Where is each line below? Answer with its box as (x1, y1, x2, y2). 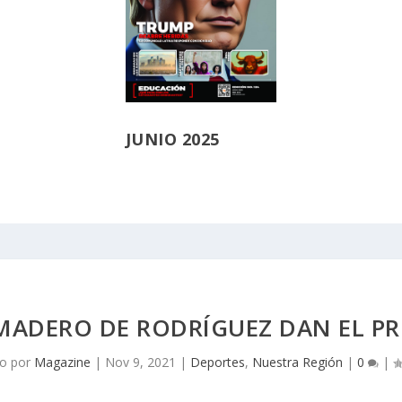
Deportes (189, 354, 245, 371)
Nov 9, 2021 (104, 354, 176, 371)
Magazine (33, 354, 91, 371)
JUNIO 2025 (125, 127, 220, 150)
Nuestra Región (251, 354, 343, 371)
